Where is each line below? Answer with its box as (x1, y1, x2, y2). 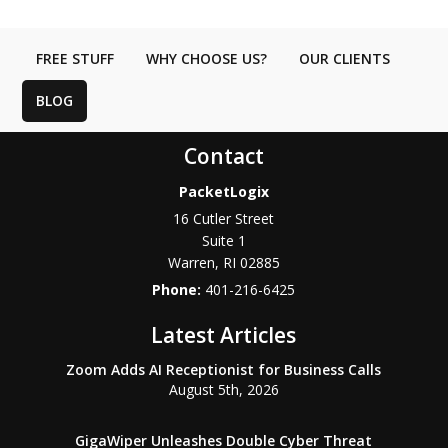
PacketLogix (178, 182, 269, 202)
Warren (167, 253, 215, 273)
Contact (183, 142, 264, 171)
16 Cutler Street (173, 209, 275, 229)
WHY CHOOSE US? (146, 49, 267, 69)
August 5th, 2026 (168, 380, 279, 400)
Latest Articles (151, 321, 297, 350)
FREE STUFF (36, 49, 114, 69)
